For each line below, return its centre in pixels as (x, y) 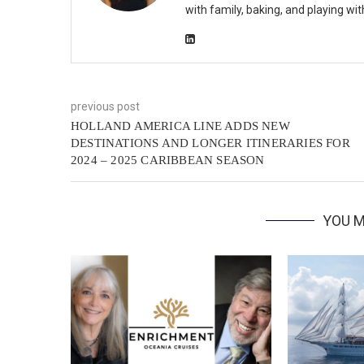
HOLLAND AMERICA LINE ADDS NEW (180, 126)
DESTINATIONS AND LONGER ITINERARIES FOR (210, 143)
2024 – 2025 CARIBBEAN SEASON (168, 160)
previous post (105, 107)
